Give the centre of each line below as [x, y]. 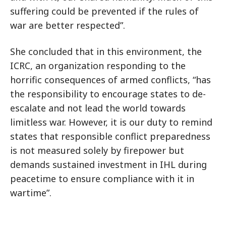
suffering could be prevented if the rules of [104, 11]
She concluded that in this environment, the [106, 51]
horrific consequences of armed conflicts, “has [110, 80]
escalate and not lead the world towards [98, 108]
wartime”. [31, 193]
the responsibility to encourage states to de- [108, 94]
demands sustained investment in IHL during [108, 164]
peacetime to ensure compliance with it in [102, 179]
